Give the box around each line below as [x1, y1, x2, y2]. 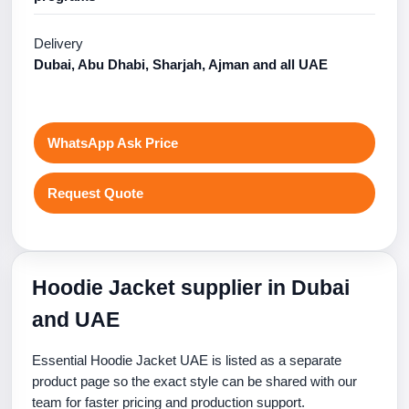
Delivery [34, 36, 83, 51]
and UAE [32, 308, 120, 331]
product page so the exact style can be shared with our [32, 373, 357, 389]
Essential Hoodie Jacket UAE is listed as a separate [32, 352, 341, 368]
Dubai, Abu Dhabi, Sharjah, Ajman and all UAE [34, 57, 328, 72]
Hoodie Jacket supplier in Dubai [32, 276, 350, 299]
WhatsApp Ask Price [47, 135, 178, 151]
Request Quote [47, 185, 143, 201]
